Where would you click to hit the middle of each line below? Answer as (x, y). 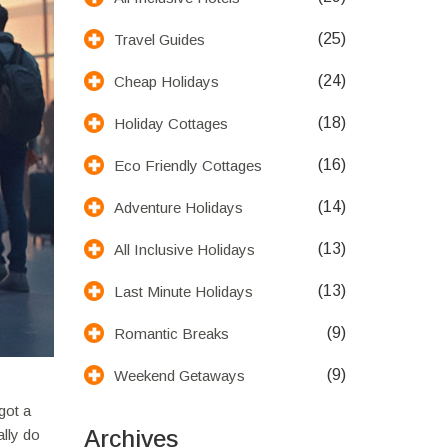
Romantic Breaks (171, 333)
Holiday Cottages (170, 123)
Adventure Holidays (178, 207)
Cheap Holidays (166, 81)
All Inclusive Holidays (184, 249)
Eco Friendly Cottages (187, 165)
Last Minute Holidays (183, 291)
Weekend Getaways (179, 375)
